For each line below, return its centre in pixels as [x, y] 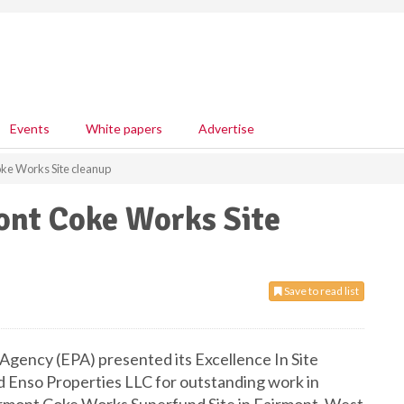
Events [30, 129]
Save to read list [321, 291]
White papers [124, 129]
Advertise [226, 129]
